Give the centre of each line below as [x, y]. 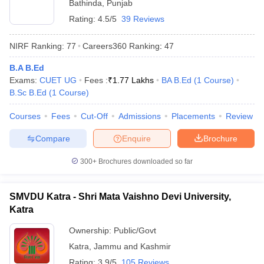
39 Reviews [143, 19]
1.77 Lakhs [133, 80]
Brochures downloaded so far [145, 161]
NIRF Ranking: [37, 46]
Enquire [136, 138]
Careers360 [105, 46]
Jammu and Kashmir [132, 246]
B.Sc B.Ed [28, 93]
